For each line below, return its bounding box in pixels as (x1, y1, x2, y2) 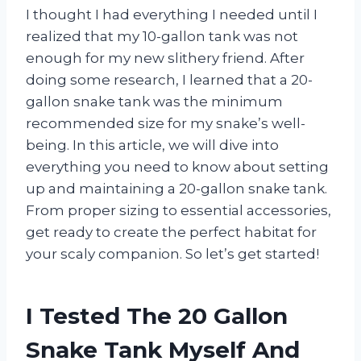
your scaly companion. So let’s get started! (26, 245, 319, 262)
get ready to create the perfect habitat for (26, 223, 317, 240)
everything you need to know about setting (26, 158, 329, 175)
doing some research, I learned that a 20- (26, 71, 313, 88)
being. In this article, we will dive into (26, 136, 279, 153)
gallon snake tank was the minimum (26, 93, 283, 110)
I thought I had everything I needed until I (26, 6, 317, 23)
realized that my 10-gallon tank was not (26, 27, 298, 44)
